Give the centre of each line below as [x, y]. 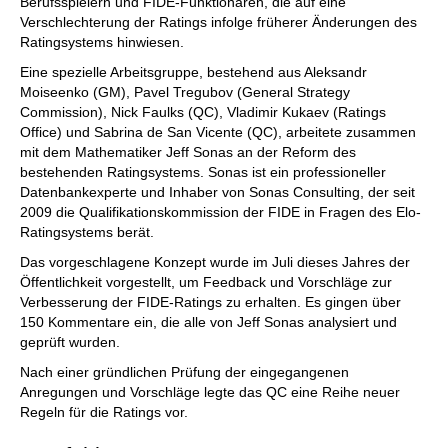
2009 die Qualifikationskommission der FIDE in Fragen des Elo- [220, 212]
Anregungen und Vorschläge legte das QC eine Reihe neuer [210, 392]
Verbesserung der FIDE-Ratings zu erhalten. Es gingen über [210, 302]
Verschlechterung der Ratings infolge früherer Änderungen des [218, 22]
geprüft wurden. [70, 342]
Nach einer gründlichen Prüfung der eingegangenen [184, 372]
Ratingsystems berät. [87, 232]
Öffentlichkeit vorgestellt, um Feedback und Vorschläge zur [206, 282]
